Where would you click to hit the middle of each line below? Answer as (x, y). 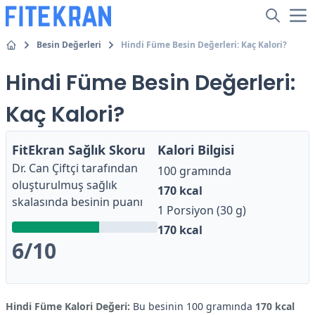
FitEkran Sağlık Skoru (79, 150)
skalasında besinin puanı (77, 202)
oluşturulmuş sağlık (65, 185)
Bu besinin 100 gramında (193, 306)
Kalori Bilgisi (196, 150)
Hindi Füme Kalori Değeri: (68, 306)
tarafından (110, 168)
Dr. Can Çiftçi (45, 168)
